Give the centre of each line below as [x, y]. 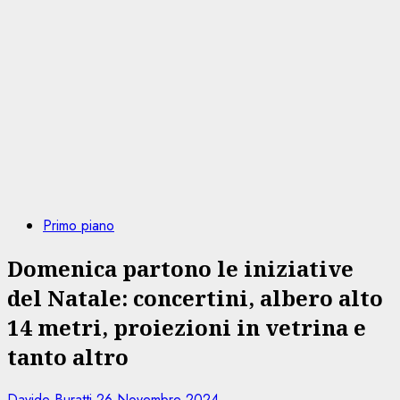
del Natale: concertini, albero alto [195, 297]
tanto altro [68, 356]
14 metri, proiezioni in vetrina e [187, 327]
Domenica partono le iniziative [180, 268]
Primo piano [79, 225]
